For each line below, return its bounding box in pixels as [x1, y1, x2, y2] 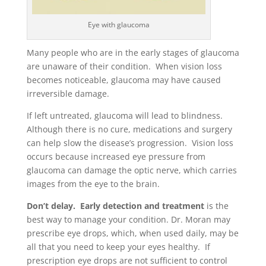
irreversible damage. [26, 88, 109, 100]
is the [204, 200, 229, 212]
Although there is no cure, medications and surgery [26, 123, 232, 135]
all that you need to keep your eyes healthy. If [26, 241, 210, 253]
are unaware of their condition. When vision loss [26, 61, 222, 72]
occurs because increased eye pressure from [26, 151, 205, 163]
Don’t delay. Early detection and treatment [26, 200, 204, 212]
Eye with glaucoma [87, 20, 150, 30]
